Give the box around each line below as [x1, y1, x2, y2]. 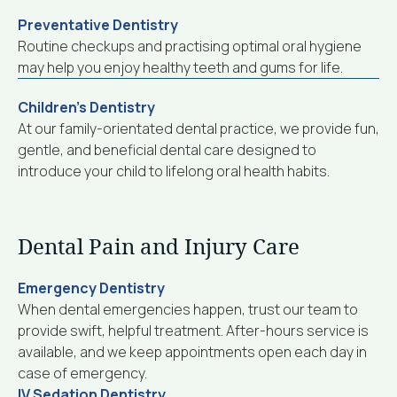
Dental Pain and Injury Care [18, 234, 300, 260]
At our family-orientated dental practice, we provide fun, [18, 118, 379, 138]
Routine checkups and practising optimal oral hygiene [18, 35, 362, 56]
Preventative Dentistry [18, 14, 178, 35]
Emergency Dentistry [18, 277, 165, 298]
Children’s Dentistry [18, 97, 155, 117]
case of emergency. [18, 362, 147, 383]
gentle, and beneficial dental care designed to [18, 139, 316, 160]
